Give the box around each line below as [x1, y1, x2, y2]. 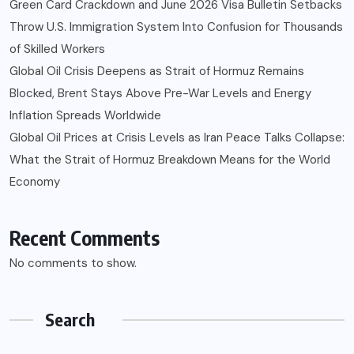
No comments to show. [9, 255, 137, 272]
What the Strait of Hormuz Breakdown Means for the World [9, 152, 330, 168]
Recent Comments [9, 225, 160, 251]
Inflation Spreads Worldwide [9, 107, 161, 124]
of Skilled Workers [9, 41, 105, 58]
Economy [9, 174, 60, 190]
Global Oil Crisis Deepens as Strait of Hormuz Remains [9, 63, 304, 80]
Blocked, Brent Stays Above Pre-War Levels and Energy [9, 85, 311, 102]
